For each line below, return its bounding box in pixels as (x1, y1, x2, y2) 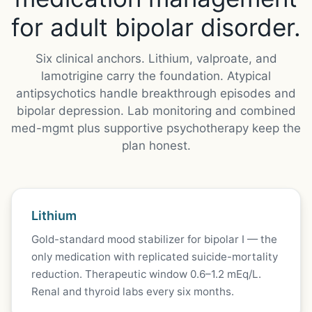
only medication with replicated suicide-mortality (31, 249, 278, 263)
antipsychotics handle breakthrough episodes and (16, 86, 296, 101)
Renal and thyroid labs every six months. (31, 284, 234, 298)
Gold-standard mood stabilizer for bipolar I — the (31, 232, 277, 246)
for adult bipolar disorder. (11, 13, 301, 42)
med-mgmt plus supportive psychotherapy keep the (11, 121, 301, 136)
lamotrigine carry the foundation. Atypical (41, 69, 271, 84)
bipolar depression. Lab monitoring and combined (16, 104, 296, 118)
